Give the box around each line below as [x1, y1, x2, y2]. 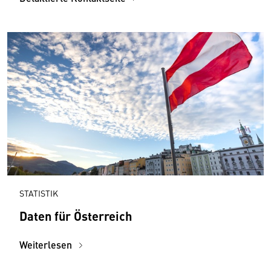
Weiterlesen [19, 238, 74, 252]
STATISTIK [19, 187, 58, 200]
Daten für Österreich [19, 207, 132, 225]
